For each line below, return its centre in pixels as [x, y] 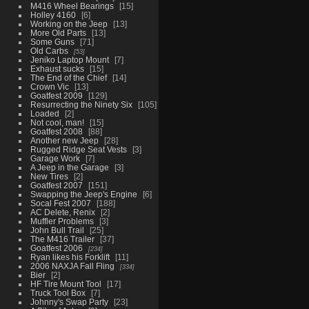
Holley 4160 [53, 14]
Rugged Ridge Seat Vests [78, 149]
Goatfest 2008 [56, 131]
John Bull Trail [57, 230]
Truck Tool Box [58, 292]
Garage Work [55, 158]
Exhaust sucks [57, 68]
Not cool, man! [57, 122]
